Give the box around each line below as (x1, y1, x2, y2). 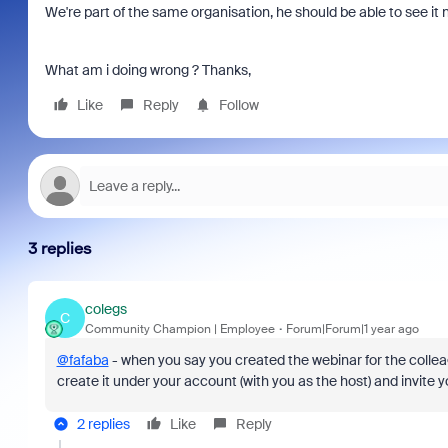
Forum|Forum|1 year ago (285, 320, 419, 337)
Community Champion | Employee (84, 320, 275, 337)
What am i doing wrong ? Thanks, (44, 61, 254, 79)
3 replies (27, 239, 92, 258)
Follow (218, 96, 259, 114)
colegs (84, 299, 127, 318)
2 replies (76, 415, 130, 433)
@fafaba (56, 351, 109, 369)
